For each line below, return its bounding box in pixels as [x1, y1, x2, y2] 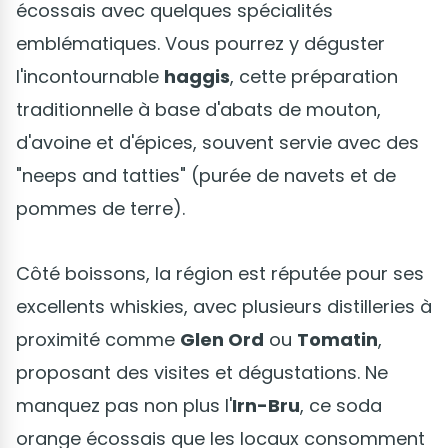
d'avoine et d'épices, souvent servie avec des [16, 129, 419, 155]
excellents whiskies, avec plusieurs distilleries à [16, 293, 432, 319]
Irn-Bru [232, 392, 300, 418]
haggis [164, 63, 230, 89]
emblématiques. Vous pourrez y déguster [16, 30, 385, 56]
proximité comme [16, 326, 180, 352]
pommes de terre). [16, 195, 185, 221]
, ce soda [300, 392, 382, 418]
